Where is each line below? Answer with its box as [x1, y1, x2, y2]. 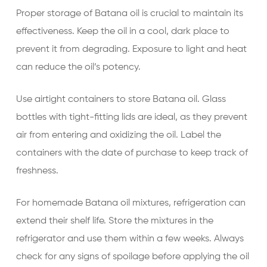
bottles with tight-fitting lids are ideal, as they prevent [15, 113, 247, 122]
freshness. [15, 166, 58, 176]
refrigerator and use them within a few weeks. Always [15, 234, 244, 244]
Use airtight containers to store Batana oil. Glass [15, 95, 226, 104]
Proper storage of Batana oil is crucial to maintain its [15, 9, 243, 18]
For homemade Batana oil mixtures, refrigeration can [15, 198, 246, 208]
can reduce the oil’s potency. [15, 63, 141, 72]
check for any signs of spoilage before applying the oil [15, 252, 249, 262]
